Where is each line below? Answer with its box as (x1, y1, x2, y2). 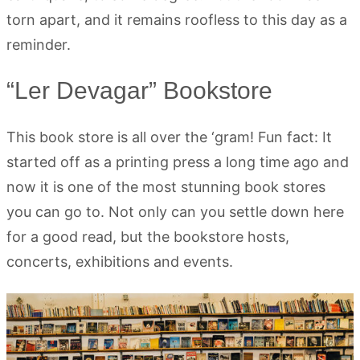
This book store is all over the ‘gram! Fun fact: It (6, 129, 332, 146)
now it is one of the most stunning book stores (6, 178, 325, 196)
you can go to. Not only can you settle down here (6, 203, 344, 221)
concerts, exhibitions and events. (6, 253, 233, 271)
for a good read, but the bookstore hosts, (6, 228, 289, 246)
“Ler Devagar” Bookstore (6, 77, 272, 104)
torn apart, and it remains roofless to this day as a (6, 11, 347, 29)
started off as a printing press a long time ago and (6, 153, 349, 171)
